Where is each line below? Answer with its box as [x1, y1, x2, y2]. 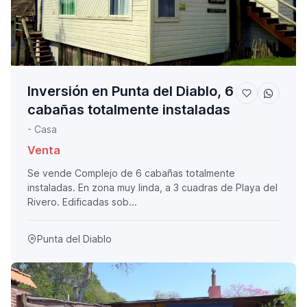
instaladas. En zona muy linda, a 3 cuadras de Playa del [27, 182, 278, 194]
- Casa [27, 123, 57, 136]
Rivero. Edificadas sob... [27, 196, 137, 208]
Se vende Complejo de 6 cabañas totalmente [27, 167, 235, 180]
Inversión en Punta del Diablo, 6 [27, 83, 234, 100]
